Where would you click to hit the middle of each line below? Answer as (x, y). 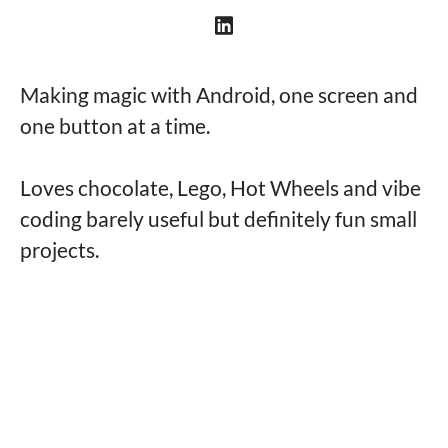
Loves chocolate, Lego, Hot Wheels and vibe (220, 187)
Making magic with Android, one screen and (219, 94)
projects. (59, 249)
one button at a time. (115, 125)
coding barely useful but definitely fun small (218, 218)
